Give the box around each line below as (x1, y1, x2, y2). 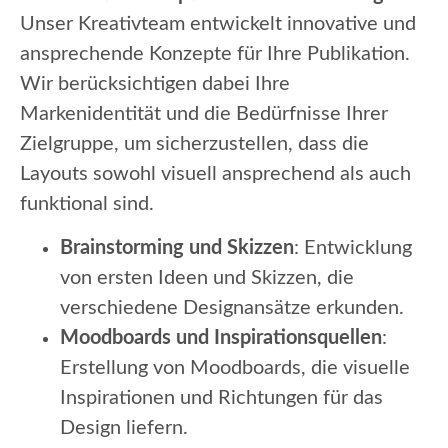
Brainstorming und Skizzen (60, 238, 294, 259)
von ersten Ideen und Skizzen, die (60, 268, 354, 289)
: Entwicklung (294, 238, 412, 259)
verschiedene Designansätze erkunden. (60, 298, 404, 319)
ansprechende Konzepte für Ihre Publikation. (20, 43, 410, 64)
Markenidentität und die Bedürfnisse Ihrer (20, 103, 388, 124)
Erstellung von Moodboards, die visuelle (60, 358, 410, 379)
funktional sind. (20, 193, 154, 214)
